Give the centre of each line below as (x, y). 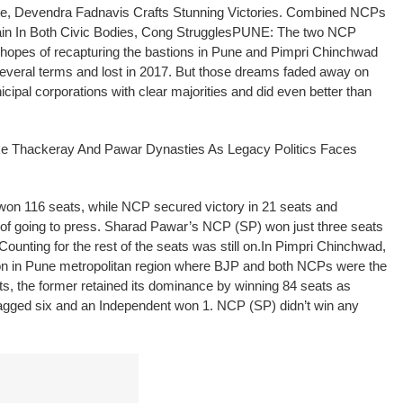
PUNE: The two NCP (294, 31)
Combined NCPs (336, 12)
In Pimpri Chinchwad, (323, 246)
